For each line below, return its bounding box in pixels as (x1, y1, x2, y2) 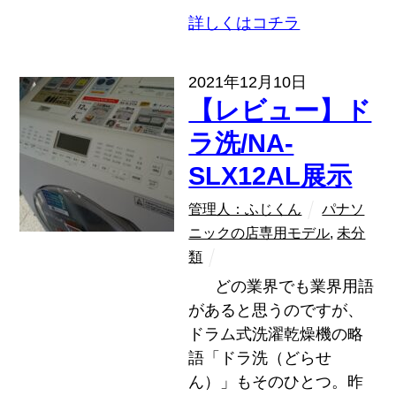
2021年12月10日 (188, 72, 308, 91)
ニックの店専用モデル (188, 224, 331, 240)
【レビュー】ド (188, 95, 372, 125)
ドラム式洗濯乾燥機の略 (188, 324, 364, 343)
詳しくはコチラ (188, 13, 301, 32)
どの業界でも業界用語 (188, 277, 375, 295)
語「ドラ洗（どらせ (188, 348, 332, 367)
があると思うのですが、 (188, 301, 364, 319)
